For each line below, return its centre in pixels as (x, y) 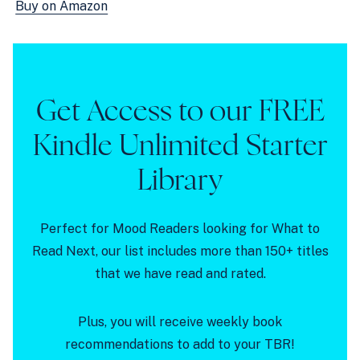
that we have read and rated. (180, 273)
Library (180, 180)
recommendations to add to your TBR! (180, 344)
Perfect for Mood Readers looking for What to (180, 228)
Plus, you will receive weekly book (180, 321)
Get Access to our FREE (180, 111)
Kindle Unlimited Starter (180, 146)
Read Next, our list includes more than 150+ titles (180, 251)
